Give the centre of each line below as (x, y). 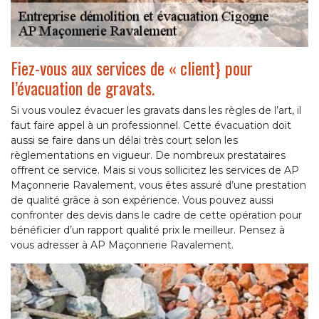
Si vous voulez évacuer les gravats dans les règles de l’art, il (156, 111)
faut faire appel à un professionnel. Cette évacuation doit (151, 126)
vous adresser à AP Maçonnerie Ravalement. (122, 245)
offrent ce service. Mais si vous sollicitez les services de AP (155, 171)
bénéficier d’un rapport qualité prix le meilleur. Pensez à (148, 230)
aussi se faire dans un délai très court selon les (124, 141)
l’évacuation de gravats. (83, 88)
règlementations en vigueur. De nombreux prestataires (148, 156)
